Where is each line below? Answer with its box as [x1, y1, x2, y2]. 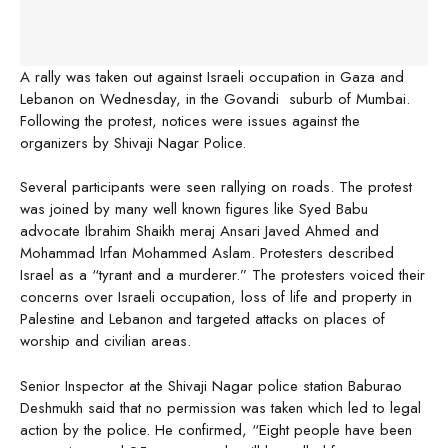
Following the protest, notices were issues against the [20, 109, 360, 132]
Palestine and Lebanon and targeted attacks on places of [20, 308, 385, 331]
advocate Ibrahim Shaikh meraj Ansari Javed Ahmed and [20, 220, 379, 243]
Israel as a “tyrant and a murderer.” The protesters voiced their [20, 264, 425, 287]
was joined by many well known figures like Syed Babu [20, 198, 368, 221]
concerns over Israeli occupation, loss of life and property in [20, 286, 412, 309]
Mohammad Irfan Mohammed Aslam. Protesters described [20, 242, 394, 265]
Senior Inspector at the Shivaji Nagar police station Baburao [20, 374, 402, 397]
